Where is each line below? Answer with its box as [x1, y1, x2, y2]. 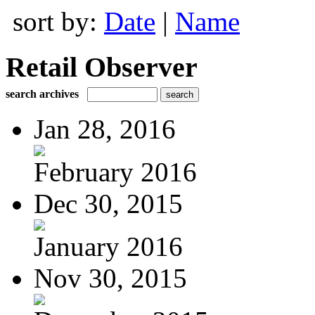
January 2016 [34, 231, 183, 262]
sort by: [13, 6, 104, 37]
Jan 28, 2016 [34, 113, 176, 144]
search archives [6, 87, 79, 100]
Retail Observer [6, 51, 198, 83]
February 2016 [34, 156, 197, 187]
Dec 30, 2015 [34, 188, 183, 219]
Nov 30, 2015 [34, 262, 187, 293]
